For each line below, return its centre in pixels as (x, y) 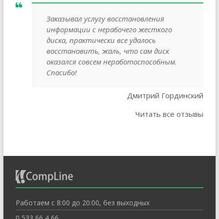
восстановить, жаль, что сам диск (108, 51)
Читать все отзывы (170, 114)
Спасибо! (61, 73)
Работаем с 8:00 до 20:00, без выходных (82, 203)
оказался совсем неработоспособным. (111, 62)
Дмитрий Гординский (165, 96)
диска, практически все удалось (101, 40)
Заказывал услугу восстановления (105, 19)
